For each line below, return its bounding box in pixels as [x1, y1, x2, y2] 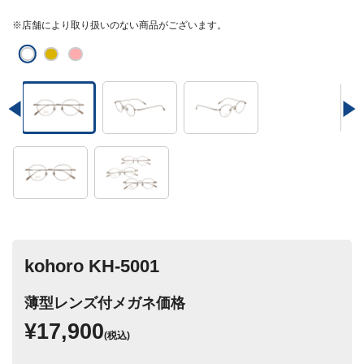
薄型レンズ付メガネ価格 [24, 294, 185, 311]
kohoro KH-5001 [24, 255, 159, 276]
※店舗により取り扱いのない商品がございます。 [12, 19, 227, 31]
